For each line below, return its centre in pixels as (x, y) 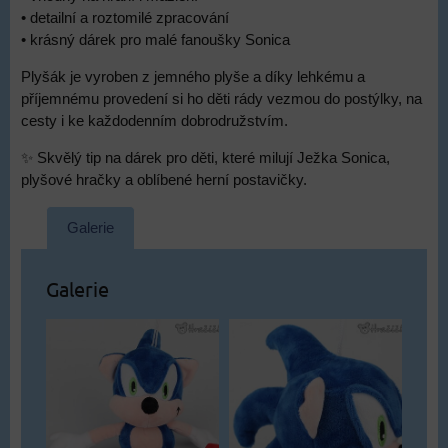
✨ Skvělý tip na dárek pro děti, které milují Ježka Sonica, (205, 158)
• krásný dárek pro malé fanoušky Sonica (155, 40)
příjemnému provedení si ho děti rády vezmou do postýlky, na (221, 99)
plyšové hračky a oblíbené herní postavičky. (164, 180)
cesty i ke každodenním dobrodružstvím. (154, 121)
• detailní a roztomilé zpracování (125, 18)
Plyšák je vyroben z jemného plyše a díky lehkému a (193, 77)
